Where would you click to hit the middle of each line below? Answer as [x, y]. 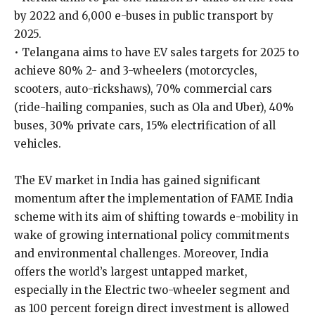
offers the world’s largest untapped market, [131, 272]
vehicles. [38, 144]
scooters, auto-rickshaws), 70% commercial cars [143, 89]
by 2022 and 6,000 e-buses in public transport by [144, 16]
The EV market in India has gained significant [137, 180]
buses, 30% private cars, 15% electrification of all [145, 126]
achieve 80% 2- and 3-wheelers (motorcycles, [136, 71]
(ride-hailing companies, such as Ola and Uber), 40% [154, 107]
